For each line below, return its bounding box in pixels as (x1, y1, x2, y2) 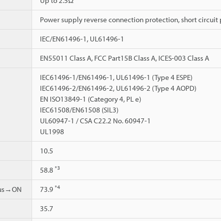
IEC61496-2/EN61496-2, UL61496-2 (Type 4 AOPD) (40, 83, 196, 93)
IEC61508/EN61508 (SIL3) (40, 105, 118, 114)
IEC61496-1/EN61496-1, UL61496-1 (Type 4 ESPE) (40, 72, 192, 82)
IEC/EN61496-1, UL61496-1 (40, 34, 124, 43)
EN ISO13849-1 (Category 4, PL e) (40, 94, 141, 104)
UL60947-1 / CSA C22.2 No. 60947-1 (40, 115, 151, 125)
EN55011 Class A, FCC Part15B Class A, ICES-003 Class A (40, 53, 209, 63)
